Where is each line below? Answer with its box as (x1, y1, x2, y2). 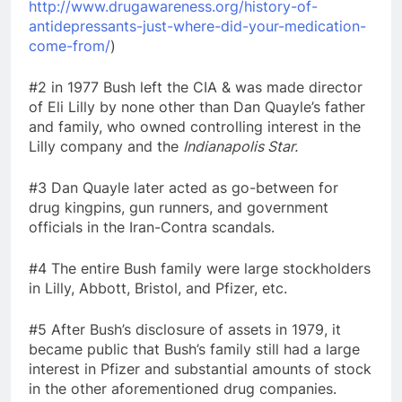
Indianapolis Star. (183, 136, 298, 155)
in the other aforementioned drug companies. (29, 379, 336, 398)
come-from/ (29, 36, 110, 55)
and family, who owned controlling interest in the (29, 117, 361, 135)
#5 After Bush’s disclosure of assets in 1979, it (29, 319, 341, 338)
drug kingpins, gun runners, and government (29, 197, 328, 216)
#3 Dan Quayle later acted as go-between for (29, 178, 338, 197)
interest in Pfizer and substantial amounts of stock (29, 359, 371, 378)
